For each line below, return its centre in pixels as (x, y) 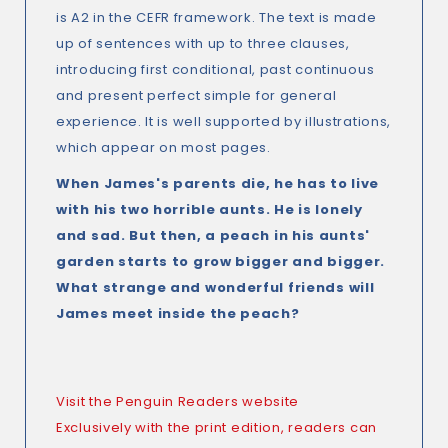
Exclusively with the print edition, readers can (216, 427)
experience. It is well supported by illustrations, (224, 121)
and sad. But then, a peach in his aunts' (213, 235)
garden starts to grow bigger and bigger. (221, 261)
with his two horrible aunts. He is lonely (209, 209)
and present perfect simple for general (196, 95)
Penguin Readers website (208, 401)
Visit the (86, 401)
